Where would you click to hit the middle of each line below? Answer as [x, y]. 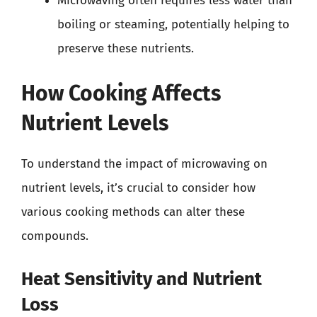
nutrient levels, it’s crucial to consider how [138, 188]
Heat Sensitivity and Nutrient [142, 279]
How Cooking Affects [121, 93]
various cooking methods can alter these [133, 212]
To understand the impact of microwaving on [144, 164]
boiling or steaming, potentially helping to [173, 24]
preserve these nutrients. [126, 48]
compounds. [55, 236]
